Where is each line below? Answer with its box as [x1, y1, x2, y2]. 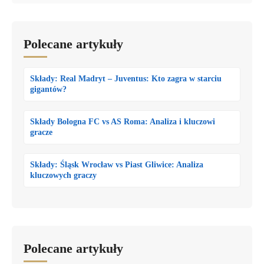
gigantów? [30, 84, 67, 94]
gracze [30, 127, 52, 137]
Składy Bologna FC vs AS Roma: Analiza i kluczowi [30, 117, 215, 126]
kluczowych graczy [30, 170, 97, 180]
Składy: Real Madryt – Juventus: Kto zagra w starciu [30, 74, 222, 83]
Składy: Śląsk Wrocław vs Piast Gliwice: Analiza [30, 160, 203, 169]
